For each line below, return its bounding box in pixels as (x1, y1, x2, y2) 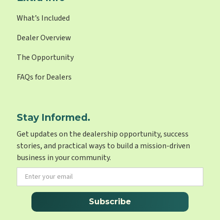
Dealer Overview (17, 32, 72, 44)
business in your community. (17, 152, 111, 164)
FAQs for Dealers (17, 72, 72, 83)
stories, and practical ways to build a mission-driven (17, 140, 191, 152)
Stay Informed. (17, 111, 91, 124)
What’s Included (17, 13, 70, 24)
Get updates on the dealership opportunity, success (17, 129, 189, 140)
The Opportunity (17, 52, 74, 63)
